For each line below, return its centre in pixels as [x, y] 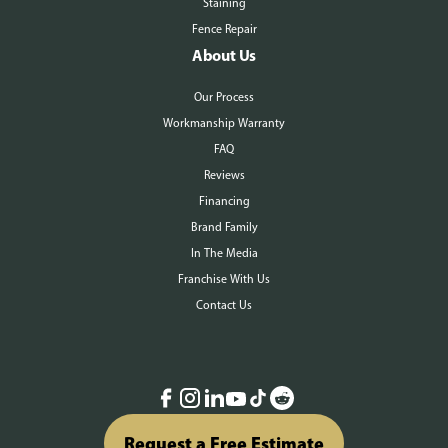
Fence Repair [224, 29]
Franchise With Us [224, 279]
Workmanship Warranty [224, 123]
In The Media [224, 253]
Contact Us [224, 305]
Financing [224, 201]
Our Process [224, 97]
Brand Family [224, 227]
